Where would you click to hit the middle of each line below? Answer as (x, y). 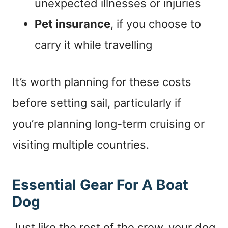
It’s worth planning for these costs (102, 82)
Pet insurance (73, 24)
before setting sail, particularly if (97, 103)
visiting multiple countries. (81, 144)
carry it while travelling (93, 45)
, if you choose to (156, 24)
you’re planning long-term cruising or (108, 123)
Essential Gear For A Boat (100, 184)
